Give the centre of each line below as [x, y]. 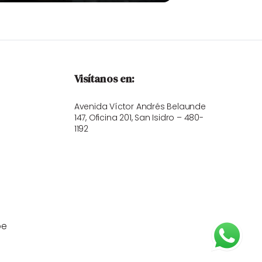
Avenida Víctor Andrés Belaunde [140, 107]
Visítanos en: [104, 79]
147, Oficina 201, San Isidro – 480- [139, 118]
